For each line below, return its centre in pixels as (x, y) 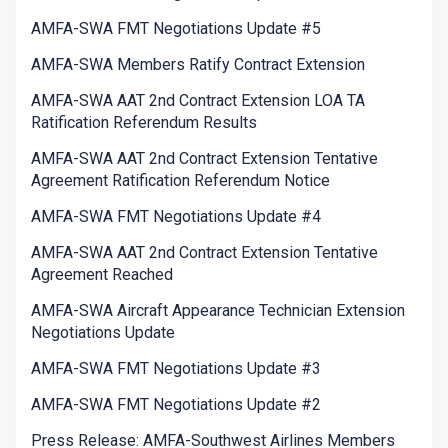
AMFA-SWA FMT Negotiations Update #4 (176, 217)
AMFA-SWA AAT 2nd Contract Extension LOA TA (198, 101)
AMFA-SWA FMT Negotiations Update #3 (176, 369)
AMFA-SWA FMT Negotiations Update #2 (176, 405)
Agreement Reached (102, 275)
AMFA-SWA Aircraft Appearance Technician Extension (218, 311)
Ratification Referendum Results (144, 123)
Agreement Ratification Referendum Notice (180, 181)
